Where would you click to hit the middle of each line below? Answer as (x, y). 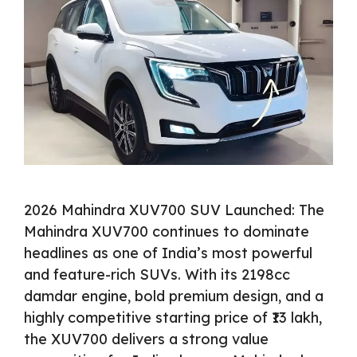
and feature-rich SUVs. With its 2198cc (157, 275)
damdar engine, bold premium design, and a (174, 296)
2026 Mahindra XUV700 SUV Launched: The (174, 210)
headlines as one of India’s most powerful (168, 253)
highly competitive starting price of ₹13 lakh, (173, 318)
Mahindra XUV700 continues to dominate (167, 232)
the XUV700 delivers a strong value (146, 339)
